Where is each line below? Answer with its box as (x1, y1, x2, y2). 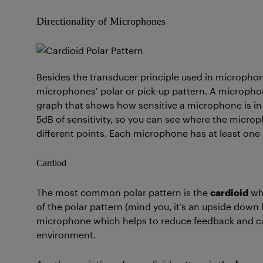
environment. (36, 229, 98, 240)
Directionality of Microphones (36, 15, 166, 27)
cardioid (210, 187, 248, 198)
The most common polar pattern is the (36, 187, 210, 198)
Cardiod (36, 158, 66, 168)
